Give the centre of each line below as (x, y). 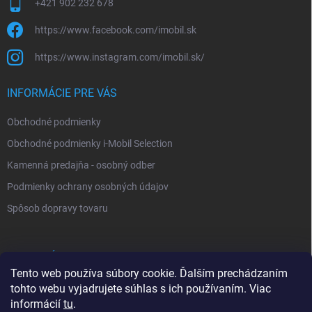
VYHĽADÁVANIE (46, 257)
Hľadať (287, 290)
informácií (37, 304)
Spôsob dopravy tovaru (57, 209)
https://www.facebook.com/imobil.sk (116, 30)
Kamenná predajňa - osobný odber (81, 165)
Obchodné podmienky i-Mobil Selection (90, 144)
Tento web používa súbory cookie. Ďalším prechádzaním (149, 273)
